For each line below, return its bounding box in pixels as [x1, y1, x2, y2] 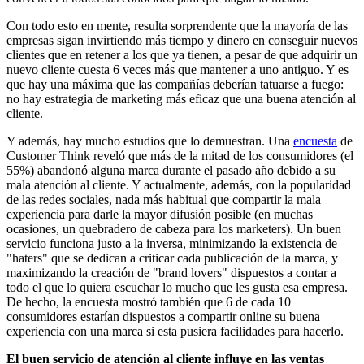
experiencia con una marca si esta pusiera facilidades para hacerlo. [6, 323, 344, 338]
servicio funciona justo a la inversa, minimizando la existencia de [6, 236, 337, 250]
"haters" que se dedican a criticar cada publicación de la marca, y [6, 250, 338, 265]
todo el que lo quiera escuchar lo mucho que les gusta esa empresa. [6, 279, 348, 294]
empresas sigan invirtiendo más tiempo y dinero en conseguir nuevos [6, 32, 357, 47]
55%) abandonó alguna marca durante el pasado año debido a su [6, 162, 336, 177]
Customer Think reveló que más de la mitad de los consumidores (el [6, 148, 353, 162]
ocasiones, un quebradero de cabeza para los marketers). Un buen [6, 221, 341, 236]
